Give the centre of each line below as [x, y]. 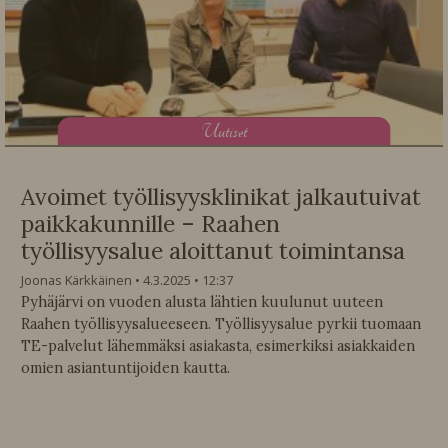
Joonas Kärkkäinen [76, 280]
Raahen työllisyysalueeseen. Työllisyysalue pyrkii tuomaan [221, 324]
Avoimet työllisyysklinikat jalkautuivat [221, 196]
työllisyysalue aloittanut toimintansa [213, 250]
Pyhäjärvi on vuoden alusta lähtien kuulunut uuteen [202, 302]
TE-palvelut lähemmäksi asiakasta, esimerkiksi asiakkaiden [218, 346]
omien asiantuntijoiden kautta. [125, 368]
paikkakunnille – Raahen [150, 223]
